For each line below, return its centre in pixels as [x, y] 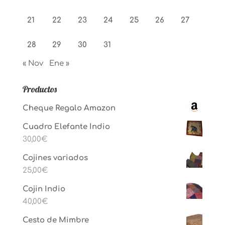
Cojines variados [55, 158]
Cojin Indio [44, 189]
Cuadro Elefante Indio [66, 127]
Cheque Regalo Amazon [69, 108]
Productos [39, 89]
